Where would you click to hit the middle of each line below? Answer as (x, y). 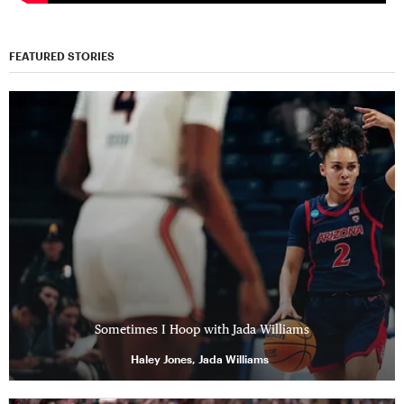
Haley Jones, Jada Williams (200, 358)
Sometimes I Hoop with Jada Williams (202, 329)
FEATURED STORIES (62, 55)
